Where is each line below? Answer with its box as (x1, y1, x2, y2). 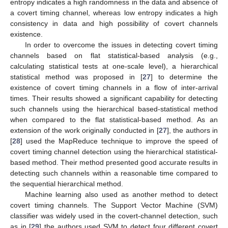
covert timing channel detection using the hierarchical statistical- (10, 148, 218, 156)
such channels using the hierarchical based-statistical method (10, 105, 218, 113)
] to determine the (150, 73, 218, 81)
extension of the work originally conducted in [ (10, 126, 159, 135)
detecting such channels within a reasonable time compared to (10, 169, 218, 178)
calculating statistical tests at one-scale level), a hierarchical (10, 62, 218, 71)
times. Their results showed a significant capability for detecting (10, 94, 218, 103)
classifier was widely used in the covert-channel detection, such (10, 212, 218, 220)
